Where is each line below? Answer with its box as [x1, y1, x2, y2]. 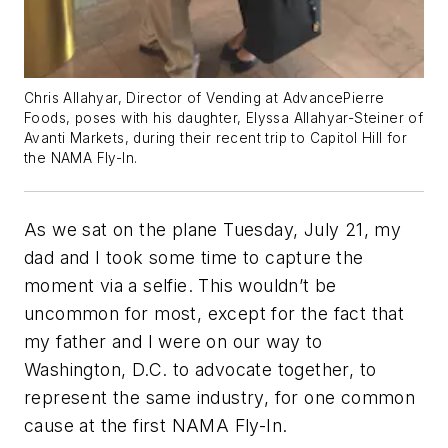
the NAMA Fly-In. [24, 149, 138, 166]
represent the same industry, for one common [24, 386, 416, 408]
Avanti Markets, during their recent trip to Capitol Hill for [24, 129, 407, 146]
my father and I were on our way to [24, 330, 323, 352]
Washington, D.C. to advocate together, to [24, 358, 377, 380]
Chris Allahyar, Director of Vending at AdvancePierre [24, 89, 385, 106]
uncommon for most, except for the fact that [24, 302, 405, 324]
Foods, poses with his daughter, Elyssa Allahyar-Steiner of [24, 109, 424, 126]
